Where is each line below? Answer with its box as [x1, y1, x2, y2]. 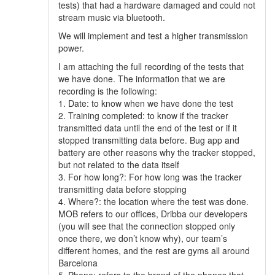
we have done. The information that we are [58, 72, 225, 85]
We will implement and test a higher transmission [58, 29, 248, 42]
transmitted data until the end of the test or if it [58, 122, 237, 134]
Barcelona [58, 257, 98, 269]
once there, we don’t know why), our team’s [58, 232, 227, 244]
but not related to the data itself [58, 158, 179, 171]
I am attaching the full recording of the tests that [58, 60, 244, 72]
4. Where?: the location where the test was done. [58, 195, 249, 207]
